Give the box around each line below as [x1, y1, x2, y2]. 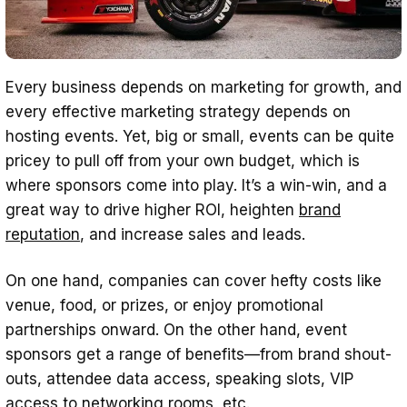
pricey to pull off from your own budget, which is [5, 152, 360, 171]
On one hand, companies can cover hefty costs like [5, 272, 382, 291]
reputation [5, 225, 80, 244]
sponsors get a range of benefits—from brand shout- [5, 345, 392, 364]
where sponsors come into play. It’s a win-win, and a [5, 176, 387, 195]
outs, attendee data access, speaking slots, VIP [5, 370, 353, 389]
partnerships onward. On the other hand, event [5, 321, 347, 340]
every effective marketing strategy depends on [5, 103, 351, 122]
